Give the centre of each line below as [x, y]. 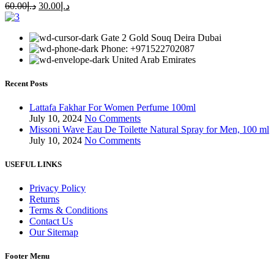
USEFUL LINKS [33, 165]
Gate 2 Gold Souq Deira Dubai [161, 37]
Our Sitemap [54, 232]
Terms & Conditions [68, 210]
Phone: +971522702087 [148, 48]
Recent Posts [26, 83]
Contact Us [51, 221]
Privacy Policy [57, 188]
